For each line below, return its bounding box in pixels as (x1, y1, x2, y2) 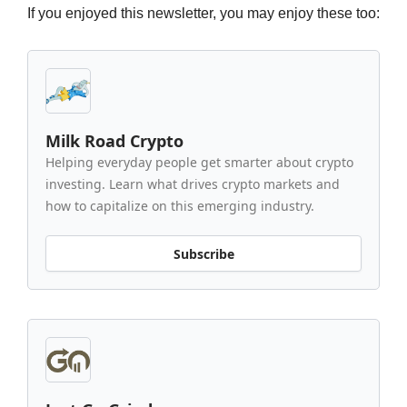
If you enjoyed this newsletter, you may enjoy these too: (27, 5, 380, 22)
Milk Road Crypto (45, 130, 184, 153)
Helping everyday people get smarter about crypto (45, 154, 353, 172)
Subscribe (173, 244, 234, 263)
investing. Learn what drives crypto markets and (45, 175, 340, 194)
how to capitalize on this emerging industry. (45, 197, 314, 215)
